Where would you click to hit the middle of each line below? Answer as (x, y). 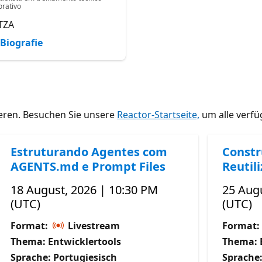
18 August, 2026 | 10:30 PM (85, 189)
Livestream (93, 225)
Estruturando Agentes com (89, 151)
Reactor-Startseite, (158, 114)
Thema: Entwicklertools (66, 241)
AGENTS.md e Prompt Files (88, 166)
